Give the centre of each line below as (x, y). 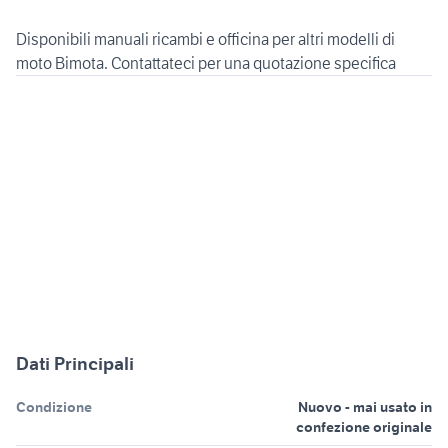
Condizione (54, 407)
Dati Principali (75, 364)
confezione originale (364, 427)
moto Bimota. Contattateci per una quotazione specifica (206, 63)
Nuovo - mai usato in (365, 407)
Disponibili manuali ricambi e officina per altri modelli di (205, 39)
